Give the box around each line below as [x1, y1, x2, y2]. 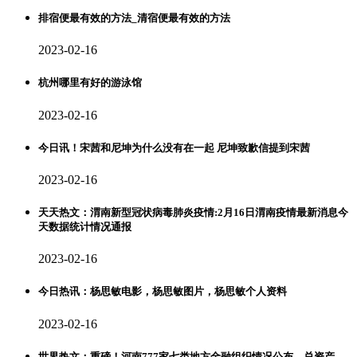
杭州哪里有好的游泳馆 [38, 76, 142, 89]
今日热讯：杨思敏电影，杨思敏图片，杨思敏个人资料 [38, 285, 287, 298]
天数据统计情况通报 [38, 221, 131, 233]
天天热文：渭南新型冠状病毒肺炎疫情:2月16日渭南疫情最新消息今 [38, 206, 348, 219]
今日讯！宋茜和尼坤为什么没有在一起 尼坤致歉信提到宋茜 [38, 141, 310, 154]
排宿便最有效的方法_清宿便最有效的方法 [38, 12, 230, 25]
